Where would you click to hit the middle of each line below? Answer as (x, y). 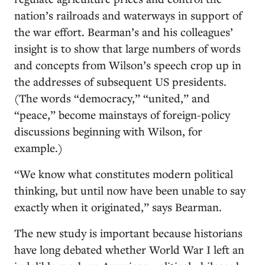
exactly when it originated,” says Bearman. (118, 207)
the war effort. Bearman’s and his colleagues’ (124, 32)
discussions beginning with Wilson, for (108, 131)
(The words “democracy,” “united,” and (112, 98)
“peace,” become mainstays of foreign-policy (122, 114)
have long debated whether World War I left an (129, 249)
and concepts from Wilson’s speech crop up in (128, 65)
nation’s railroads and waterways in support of (128, 15)
